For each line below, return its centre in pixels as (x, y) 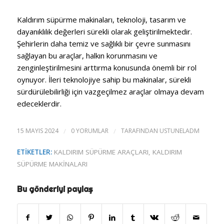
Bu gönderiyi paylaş (54, 189)
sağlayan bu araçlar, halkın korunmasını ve (87, 55)
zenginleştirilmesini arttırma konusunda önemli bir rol (106, 67)
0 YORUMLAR (89, 130)
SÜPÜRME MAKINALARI (52, 164)
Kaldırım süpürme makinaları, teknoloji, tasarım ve (101, 19)
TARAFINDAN (140, 130)
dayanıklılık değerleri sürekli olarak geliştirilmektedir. (104, 31)
